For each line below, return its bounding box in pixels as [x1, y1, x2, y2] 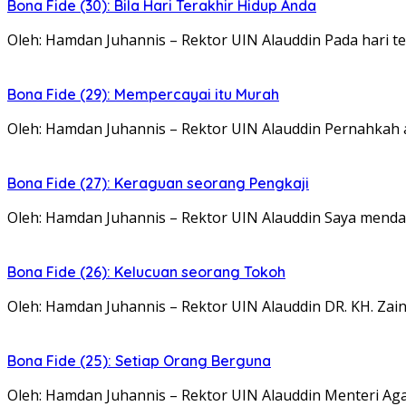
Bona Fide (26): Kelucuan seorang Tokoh [7, 262, 285, 281]
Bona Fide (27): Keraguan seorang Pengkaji [7, 173, 309, 192]
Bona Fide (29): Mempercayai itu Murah [7, 84, 279, 103]
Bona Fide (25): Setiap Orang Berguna [7, 351, 271, 370]
